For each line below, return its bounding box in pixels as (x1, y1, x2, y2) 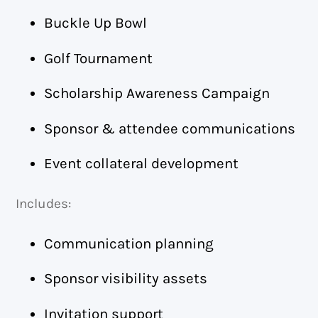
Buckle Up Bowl (44, 14, 148, 32)
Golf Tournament (44, 49, 153, 67)
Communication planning (44, 234, 214, 252)
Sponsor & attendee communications (44, 119, 296, 137)
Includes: (16, 195, 72, 212)
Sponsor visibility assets (44, 270, 208, 287)
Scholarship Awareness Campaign (44, 84, 270, 102)
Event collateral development (44, 155, 239, 172)
